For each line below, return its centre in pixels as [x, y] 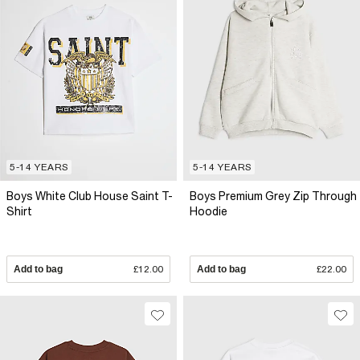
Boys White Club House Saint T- [90, 196]
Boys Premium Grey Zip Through [273, 196]
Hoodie [209, 212]
